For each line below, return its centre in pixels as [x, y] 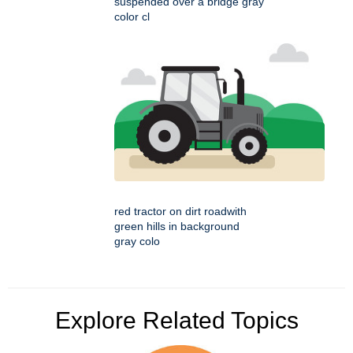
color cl [132, 16]
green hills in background [177, 226]
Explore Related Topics [176, 320]
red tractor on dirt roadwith [180, 211]
